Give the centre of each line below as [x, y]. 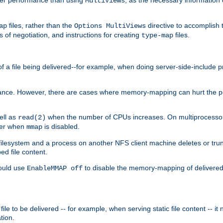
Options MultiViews [110, 26]
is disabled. [61, 126]
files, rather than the [41, 25]
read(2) [32, 117]
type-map [157, 35]
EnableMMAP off [55, 168]
